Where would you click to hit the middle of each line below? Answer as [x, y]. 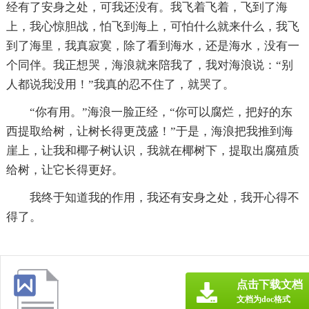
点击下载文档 [270, 284]
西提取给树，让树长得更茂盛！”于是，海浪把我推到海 [149, 131]
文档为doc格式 [263, 299]
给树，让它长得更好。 [64, 170]
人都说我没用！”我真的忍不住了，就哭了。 [120, 84]
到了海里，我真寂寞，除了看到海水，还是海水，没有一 [152, 46]
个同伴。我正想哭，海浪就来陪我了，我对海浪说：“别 [149, 65]
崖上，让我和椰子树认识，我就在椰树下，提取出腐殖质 [152, 150]
